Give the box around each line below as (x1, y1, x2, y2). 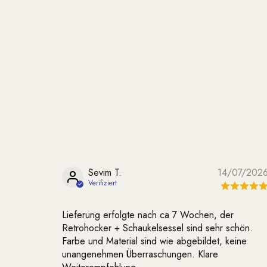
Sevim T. (88, 166, 122, 179)
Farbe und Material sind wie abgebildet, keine (62, 234, 247, 248)
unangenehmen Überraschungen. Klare (62, 247, 218, 261)
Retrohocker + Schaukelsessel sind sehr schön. (62, 221, 253, 235)
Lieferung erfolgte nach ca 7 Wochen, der (62, 208, 234, 222)
